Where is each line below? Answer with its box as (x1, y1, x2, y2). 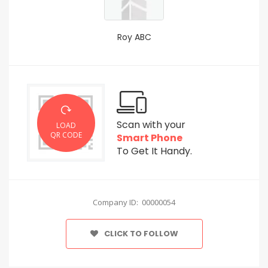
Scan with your (117, 118, 185, 132)
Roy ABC (117, 31, 151, 43)
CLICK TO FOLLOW (103, 228, 178, 239)
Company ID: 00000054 (93, 197, 175, 208)
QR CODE (50, 130, 82, 140)
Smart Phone (117, 131, 182, 145)
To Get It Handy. (117, 144, 192, 158)
